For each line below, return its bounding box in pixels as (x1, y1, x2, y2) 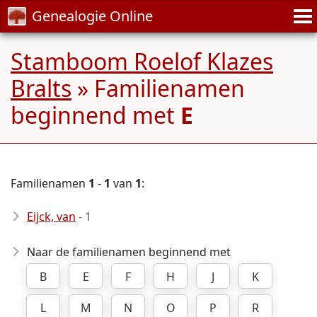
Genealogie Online (32, 6, 153, 25)
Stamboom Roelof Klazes (11, 46, 273, 76)
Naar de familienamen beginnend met (27, 244, 231, 260)
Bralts (11, 73, 71, 103)
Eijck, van (27, 209, 76, 224)
